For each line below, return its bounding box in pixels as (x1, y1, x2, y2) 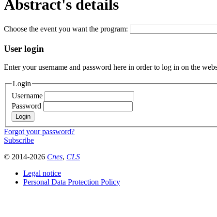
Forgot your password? (4, 127, 75, 136)
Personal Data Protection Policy (23, 177, 120, 186)
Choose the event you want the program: (4, 24, 130, 33)
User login (4, 43, 44, 54)
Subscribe (4, 136, 34, 144)
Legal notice (23, 169, 61, 177)
